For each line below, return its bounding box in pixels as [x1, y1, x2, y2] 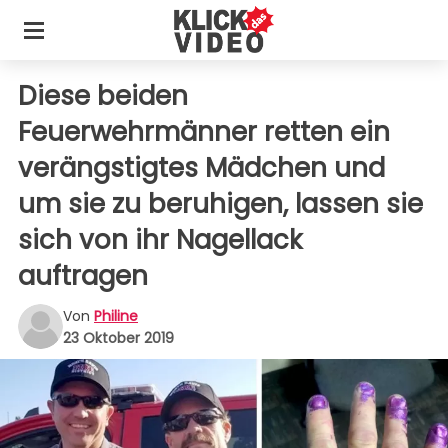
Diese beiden [18, 78, 188, 114]
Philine [94, 305, 138, 326]
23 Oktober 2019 [63, 327, 174, 348]
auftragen [18, 258, 148, 294]
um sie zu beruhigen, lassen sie [18, 186, 423, 222]
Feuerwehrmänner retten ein [18, 114, 390, 150]
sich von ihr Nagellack [18, 222, 302, 258]
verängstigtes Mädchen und [18, 150, 385, 186]
